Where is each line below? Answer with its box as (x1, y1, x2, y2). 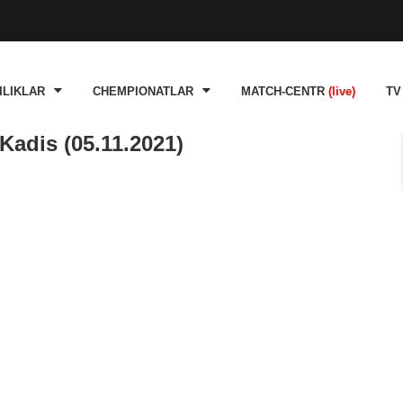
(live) (328, 85, 355, 98)
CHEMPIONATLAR (93, 85, 193, 98)
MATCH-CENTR (241, 85, 328, 98)
